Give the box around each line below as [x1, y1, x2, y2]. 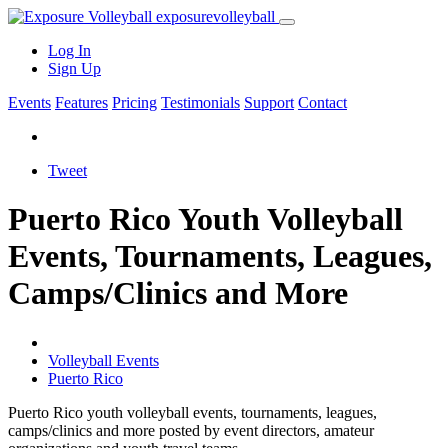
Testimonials [161, 94, 240, 111]
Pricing [112, 94, 157, 111]
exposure [152, 8, 213, 25]
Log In [48, 42, 91, 59]
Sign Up [48, 60, 101, 77]
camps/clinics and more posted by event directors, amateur [8, 421, 374, 439]
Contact [298, 94, 347, 111]
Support [244, 94, 294, 111]
